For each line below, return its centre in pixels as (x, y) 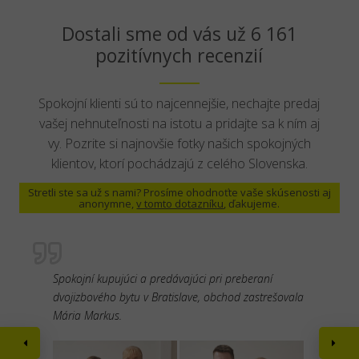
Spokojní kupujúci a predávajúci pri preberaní (163, 278)
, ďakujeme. (252, 204)
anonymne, (108, 204)
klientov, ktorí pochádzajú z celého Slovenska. (179, 163)
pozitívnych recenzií (179, 55)
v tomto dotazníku (180, 204)
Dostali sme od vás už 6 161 (179, 34)
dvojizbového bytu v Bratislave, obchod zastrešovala (178, 297)
